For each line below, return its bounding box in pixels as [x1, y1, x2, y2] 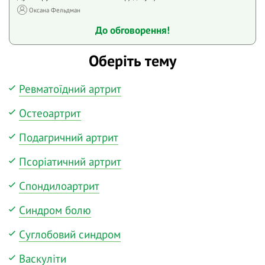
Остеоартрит [19, 105, 81, 120]
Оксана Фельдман [29, 5, 80, 14]
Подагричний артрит [19, 130, 118, 144]
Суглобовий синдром [19, 227, 121, 241]
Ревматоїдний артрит [19, 81, 121, 96]
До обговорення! [95, 23, 170, 37]
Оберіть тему [89, 51, 176, 71]
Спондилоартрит [19, 178, 99, 193]
